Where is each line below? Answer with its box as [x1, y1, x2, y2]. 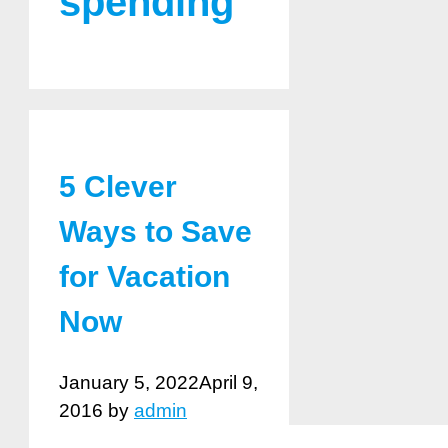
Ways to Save [59, 215, 252, 249]
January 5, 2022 [59, 372, 199, 394]
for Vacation [59, 260, 230, 294]
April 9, [199, 372, 258, 394]
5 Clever [59, 170, 177, 204]
